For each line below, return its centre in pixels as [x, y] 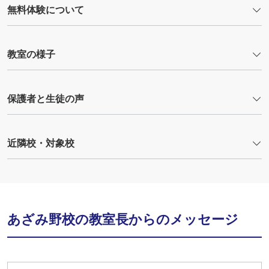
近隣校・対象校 [41, 143]
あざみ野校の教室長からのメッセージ [123, 219]
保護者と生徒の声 [46, 98]
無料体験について [46, 10]
